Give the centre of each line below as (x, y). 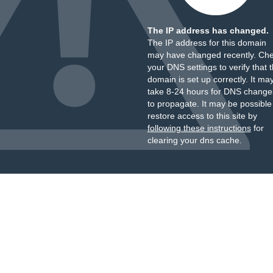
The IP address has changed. (208, 30)
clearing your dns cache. (194, 140)
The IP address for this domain (207, 43)
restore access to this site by (202, 116)
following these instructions (199, 128)
